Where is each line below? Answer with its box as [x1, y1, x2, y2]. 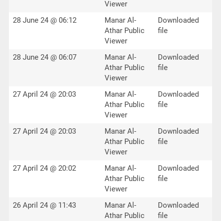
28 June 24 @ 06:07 [12, 53, 76, 62]
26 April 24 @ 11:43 [12, 201, 76, 210]
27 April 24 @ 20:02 [12, 164, 76, 173]
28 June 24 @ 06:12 [12, 16, 76, 25]
